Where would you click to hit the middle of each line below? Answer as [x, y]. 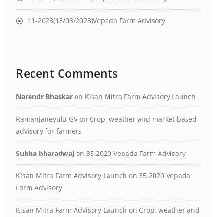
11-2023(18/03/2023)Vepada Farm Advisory [96, 21]
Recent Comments [67, 73]
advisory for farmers [49, 131]
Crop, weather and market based [143, 119]
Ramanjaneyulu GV [47, 119]
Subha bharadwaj [45, 153]
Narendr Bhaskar [44, 97]
